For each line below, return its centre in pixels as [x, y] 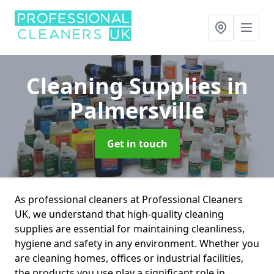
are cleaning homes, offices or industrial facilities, [129, 258]
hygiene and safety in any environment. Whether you [137, 243]
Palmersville [137, 110]
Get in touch [137, 144]
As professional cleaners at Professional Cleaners [129, 199]
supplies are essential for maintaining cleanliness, [130, 229]
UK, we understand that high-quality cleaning [119, 214]
